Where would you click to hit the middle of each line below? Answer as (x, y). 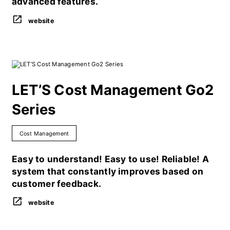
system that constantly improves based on (108, 171)
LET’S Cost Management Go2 (113, 90)
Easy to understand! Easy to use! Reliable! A (110, 159)
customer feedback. (56, 183)
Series (34, 110)
